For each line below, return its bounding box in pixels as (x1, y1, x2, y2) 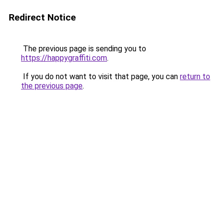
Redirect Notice (9, 12, 76, 23)
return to (180, 72, 210, 81)
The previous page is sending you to (21, 44, 146, 53)
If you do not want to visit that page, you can (21, 72, 180, 81)
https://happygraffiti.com (21, 53, 107, 63)
